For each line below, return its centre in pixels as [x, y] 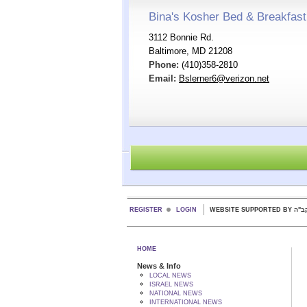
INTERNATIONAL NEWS [185, 302]
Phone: [164, 65]
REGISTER [146, 210]
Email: [162, 78]
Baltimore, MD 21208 [191, 51]
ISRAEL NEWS [171, 284]
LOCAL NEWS [170, 275]
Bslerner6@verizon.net [224, 78]
